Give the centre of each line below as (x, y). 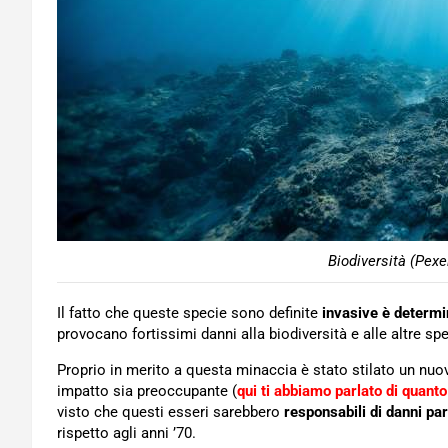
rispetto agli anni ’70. (126, 433)
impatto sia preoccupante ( (147, 391)
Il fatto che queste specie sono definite (187, 313)
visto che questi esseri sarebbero (170, 412)
